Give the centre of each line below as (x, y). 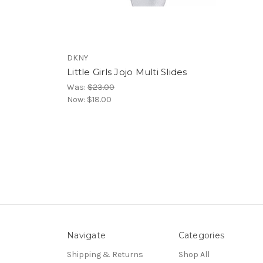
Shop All (194, 254)
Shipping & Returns (105, 254)
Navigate (86, 235)
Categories (201, 235)
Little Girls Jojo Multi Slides (127, 72)
